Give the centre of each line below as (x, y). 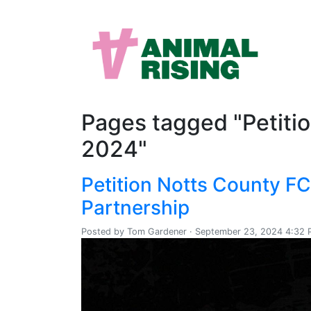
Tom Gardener (157, 232)
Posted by (104, 232)
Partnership (135, 208)
